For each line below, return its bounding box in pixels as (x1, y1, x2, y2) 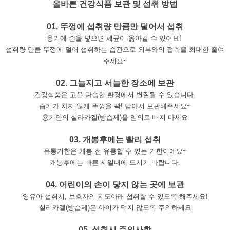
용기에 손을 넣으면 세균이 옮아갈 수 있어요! (47, 34, 183, 43)
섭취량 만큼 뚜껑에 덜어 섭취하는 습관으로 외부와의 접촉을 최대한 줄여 (6, 46, 224, 54)
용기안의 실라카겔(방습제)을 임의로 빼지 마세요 (42, 113, 188, 122)
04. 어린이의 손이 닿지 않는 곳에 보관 (46, 180, 184, 189)
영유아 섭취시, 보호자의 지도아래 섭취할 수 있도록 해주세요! (22, 193, 208, 201)
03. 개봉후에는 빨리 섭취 (69, 135, 161, 144)
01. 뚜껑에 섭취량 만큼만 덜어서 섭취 (47, 22, 183, 31)
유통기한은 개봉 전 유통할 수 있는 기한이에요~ (43, 147, 187, 156)
